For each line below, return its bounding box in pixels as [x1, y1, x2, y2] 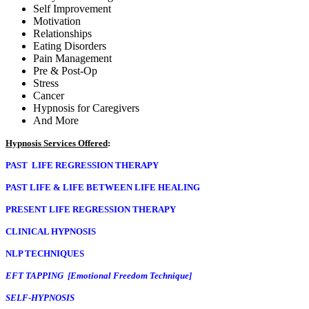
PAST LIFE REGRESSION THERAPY [6, 160, 161, 170]
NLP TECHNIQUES [6, 248, 86, 259]
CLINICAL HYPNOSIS [6, 226, 104, 237]
